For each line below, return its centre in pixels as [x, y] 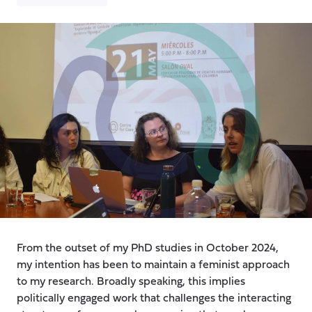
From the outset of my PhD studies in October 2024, [148, 248]
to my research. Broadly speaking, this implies [131, 282]
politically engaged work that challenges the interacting [154, 298]
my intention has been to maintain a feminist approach [153, 265]
